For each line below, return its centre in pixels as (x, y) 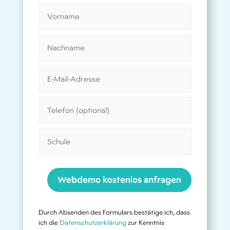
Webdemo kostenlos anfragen (120, 180)
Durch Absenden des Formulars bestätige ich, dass (114, 213)
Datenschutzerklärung (93, 223)
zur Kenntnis (145, 223)
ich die (49, 223)
